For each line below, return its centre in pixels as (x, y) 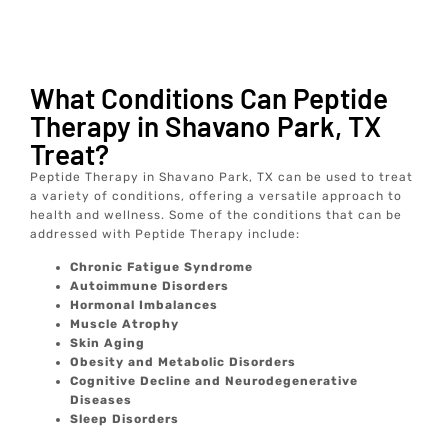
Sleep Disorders (125, 419)
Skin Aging (108, 343)
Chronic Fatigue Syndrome (162, 267)
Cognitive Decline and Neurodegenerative (214, 381)
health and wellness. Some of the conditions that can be (216, 215)
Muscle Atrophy (125, 324)
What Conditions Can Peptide (209, 98)
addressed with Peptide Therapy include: (165, 234)
